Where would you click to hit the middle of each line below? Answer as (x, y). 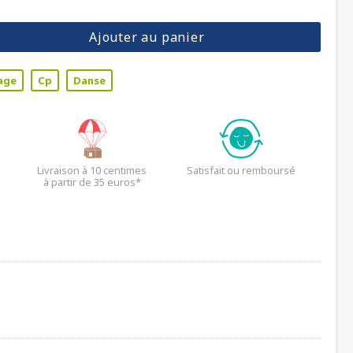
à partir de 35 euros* (92, 182)
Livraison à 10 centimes (92, 170)
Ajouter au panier (147, 37)
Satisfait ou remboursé (242, 170)
